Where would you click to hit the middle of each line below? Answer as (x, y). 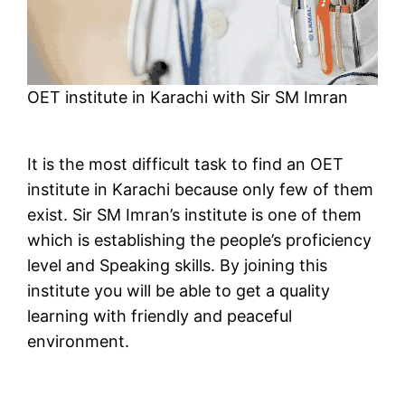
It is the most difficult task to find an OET (186, 165)
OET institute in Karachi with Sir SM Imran (188, 98)
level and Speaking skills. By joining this (178, 266)
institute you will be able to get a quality (179, 291)
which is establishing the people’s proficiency (200, 240)
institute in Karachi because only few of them (201, 190)
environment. (79, 342)
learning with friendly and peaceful (160, 316)
